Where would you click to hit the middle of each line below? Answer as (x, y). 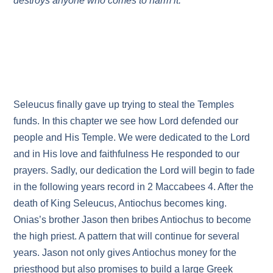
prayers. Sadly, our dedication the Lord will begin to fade (134, 170)
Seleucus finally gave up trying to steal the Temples (124, 104)
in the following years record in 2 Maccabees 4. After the (134, 186)
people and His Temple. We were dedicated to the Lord (132, 137)
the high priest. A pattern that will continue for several (127, 236)
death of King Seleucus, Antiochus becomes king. (120, 203)
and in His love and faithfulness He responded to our (127, 154)
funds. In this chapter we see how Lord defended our (126, 121)
